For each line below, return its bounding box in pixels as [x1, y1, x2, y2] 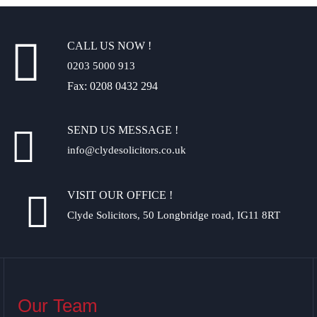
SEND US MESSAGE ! [67, 123, 178, 136]
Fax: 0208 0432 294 [67, 79, 158, 92]
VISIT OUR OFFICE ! [67, 188, 173, 201]
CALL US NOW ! [67, 39, 151, 52]
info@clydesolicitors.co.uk [67, 144, 186, 156]
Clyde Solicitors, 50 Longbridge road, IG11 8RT [67, 209, 280, 221]
